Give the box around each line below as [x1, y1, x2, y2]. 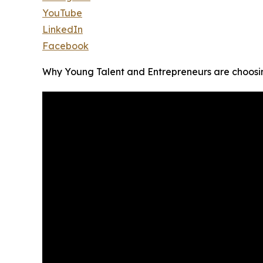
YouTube [42, 7, 82, 19]
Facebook [42, 40, 89, 52]
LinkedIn [42, 23, 83, 36]
